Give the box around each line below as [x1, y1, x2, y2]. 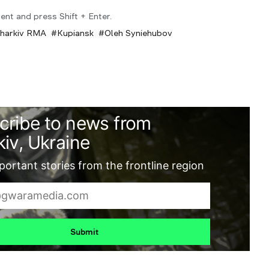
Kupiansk [57, 29, 94, 37]
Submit [70, 227, 98, 236]
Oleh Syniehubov [104, 29, 172, 37]
